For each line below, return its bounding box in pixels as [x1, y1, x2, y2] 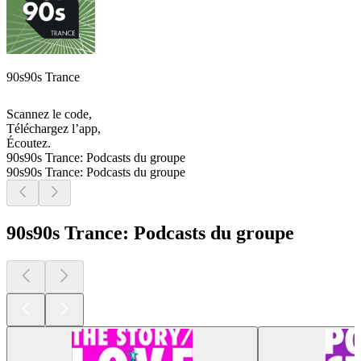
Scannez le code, [6, 107, 92, 122]
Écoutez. [6, 136, 51, 151]
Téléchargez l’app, [6, 122, 101, 136]
